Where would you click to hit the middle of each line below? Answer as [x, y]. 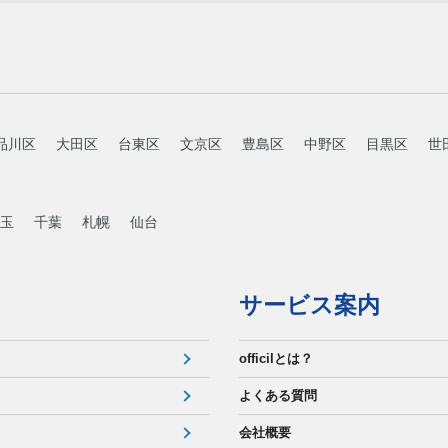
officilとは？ [276, 358]
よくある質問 [278, 395]
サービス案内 [309, 305]
